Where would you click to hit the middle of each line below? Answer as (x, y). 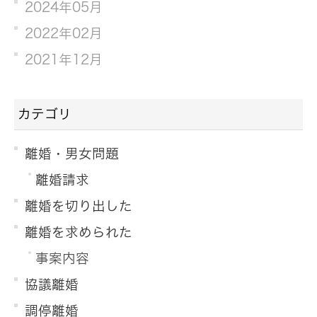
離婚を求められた (79, 232)
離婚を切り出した (79, 206)
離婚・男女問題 (72, 153)
